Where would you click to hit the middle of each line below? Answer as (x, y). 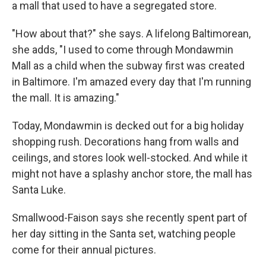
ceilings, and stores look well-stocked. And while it (130, 157)
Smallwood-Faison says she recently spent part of (130, 217)
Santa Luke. (39, 189)
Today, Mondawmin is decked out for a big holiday (128, 125)
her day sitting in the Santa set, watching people (124, 233)
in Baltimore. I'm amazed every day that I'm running (132, 81)
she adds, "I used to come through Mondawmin (123, 49)
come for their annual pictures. (84, 249)
